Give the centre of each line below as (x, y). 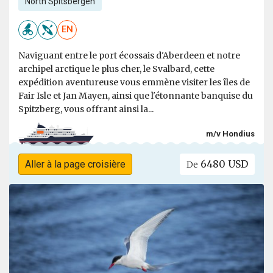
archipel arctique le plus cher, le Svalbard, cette (116, 69)
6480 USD (223, 164)
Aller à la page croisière (75, 164)
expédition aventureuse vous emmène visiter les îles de (134, 82)
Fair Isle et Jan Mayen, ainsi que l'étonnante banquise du (136, 95)
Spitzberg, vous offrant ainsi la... (86, 109)
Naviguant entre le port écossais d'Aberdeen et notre (129, 55)
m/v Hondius (230, 134)
